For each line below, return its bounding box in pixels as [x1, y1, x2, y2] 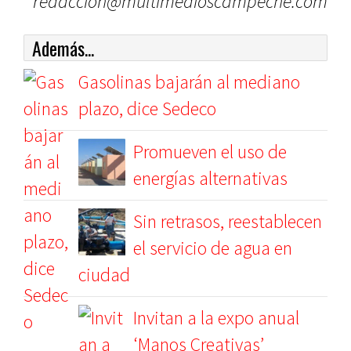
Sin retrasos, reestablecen [133, 209, 322, 233]
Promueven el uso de [133, 139, 287, 164]
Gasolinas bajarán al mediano [78, 70, 300, 94]
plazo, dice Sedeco [78, 96, 216, 121]
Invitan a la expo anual [133, 306, 299, 330]
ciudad [78, 262, 130, 287]
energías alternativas [133, 166, 288, 190]
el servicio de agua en [133, 236, 292, 260]
